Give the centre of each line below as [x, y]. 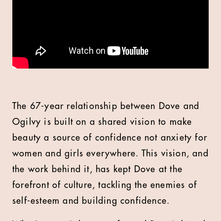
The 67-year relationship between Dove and [106, 106]
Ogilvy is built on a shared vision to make [102, 122]
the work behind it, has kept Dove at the [98, 169]
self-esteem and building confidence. [91, 201]
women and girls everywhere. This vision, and [110, 153]
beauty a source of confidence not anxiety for [110, 138]
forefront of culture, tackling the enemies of [105, 185]
